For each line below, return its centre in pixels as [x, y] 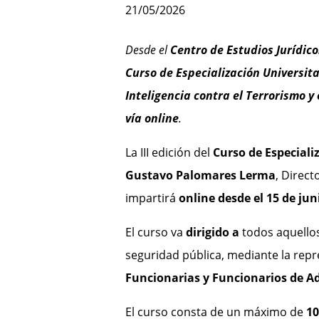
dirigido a [212, 232]
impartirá [152, 198]
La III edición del [169, 153]
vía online [152, 119]
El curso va [155, 232]
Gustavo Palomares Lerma [200, 176]
